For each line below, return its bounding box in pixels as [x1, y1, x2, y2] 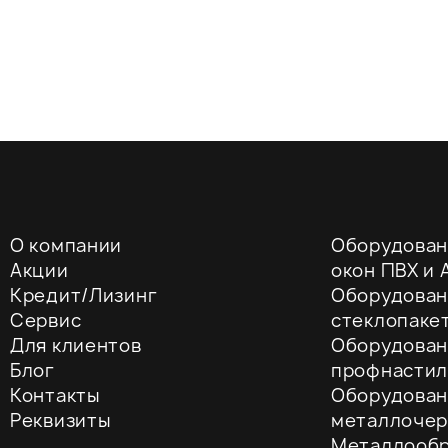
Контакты [10, 382, 101, 408]
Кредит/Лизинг [10, 282, 158, 308]
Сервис [10, 307, 82, 333]
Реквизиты [10, 407, 112, 433]
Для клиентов [10, 332, 142, 358]
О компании [10, 232, 123, 258]
